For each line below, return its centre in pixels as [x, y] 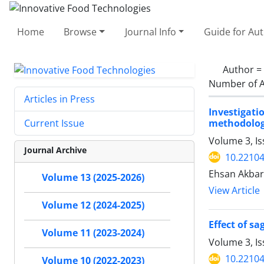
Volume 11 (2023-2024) [93, 233]
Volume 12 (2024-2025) [93, 205]
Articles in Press [60, 99]
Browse [80, 32]
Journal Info [150, 32]
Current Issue [54, 123]
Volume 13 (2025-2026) [93, 178]
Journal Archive [55, 150]
